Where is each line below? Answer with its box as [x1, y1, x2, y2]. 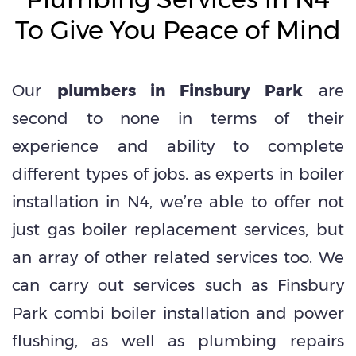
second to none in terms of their [12, 108, 344, 128]
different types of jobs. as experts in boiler [12, 164, 344, 184]
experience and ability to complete [12, 136, 344, 156]
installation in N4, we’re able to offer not [12, 192, 344, 211]
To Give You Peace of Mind [14, 14, 341, 45]
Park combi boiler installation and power [12, 303, 344, 323]
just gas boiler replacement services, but [12, 219, 344, 239]
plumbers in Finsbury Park [56, 80, 304, 100]
